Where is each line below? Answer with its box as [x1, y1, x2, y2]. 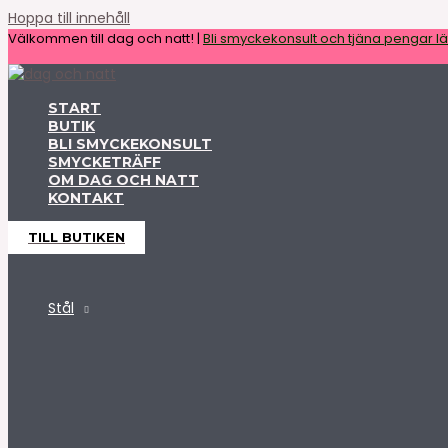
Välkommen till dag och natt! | [8, 29, 203, 48]
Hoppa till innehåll [8, 8, 130, 28]
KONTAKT [48, 189, 124, 207]
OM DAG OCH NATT [48, 171, 199, 189]
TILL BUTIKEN [28, 229, 125, 245]
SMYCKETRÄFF [48, 153, 161, 171]
